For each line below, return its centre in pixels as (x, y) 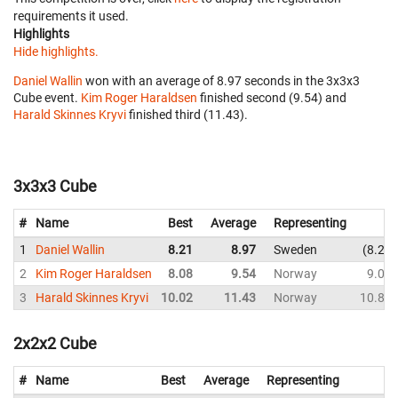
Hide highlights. (56, 52)
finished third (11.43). (187, 115)
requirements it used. (71, 16)
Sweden (295, 250)
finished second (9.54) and (272, 98)
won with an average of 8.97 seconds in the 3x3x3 (221, 81)
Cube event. (47, 98)
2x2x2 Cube (55, 343)
